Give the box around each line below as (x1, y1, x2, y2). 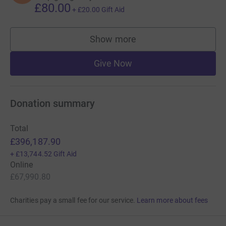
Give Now (93, 58, 133, 69)
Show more (90, 34, 136, 45)
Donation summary (10, 97, 95, 110)
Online (10, 160, 33, 170)
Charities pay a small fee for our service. (10, 196, 135, 205)
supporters (112, 38, 157, 49)
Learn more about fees (137, 196, 208, 205)
